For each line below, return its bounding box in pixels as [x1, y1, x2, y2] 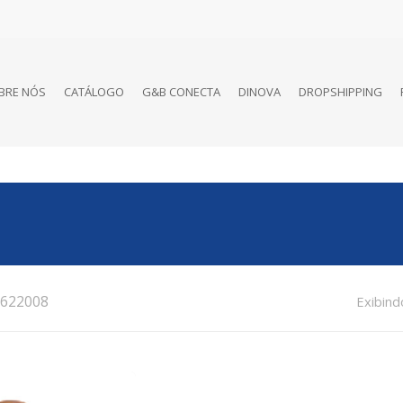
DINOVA [238, 84, 281, 100]
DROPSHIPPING [299, 84, 382, 100]
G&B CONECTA [142, 84, 220, 100]
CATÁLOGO [64, 84, 124, 100]
